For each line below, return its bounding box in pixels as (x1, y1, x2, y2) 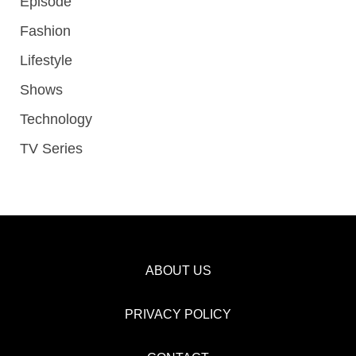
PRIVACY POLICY (125, 308, 231, 322)
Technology (20, 111, 92, 128)
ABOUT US (145, 264, 211, 278)
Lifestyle (20, 52, 72, 69)
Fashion (20, 23, 71, 40)
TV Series (20, 141, 83, 157)
